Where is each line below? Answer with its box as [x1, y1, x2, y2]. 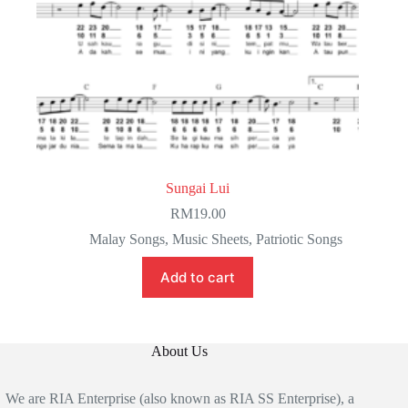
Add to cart [160, 268, 236, 286]
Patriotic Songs [256, 230, 343, 247]
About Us [151, 342, 209, 359]
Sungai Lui [166, 179, 230, 196]
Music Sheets [172, 230, 250, 247]
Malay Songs [89, 230, 166, 247]
